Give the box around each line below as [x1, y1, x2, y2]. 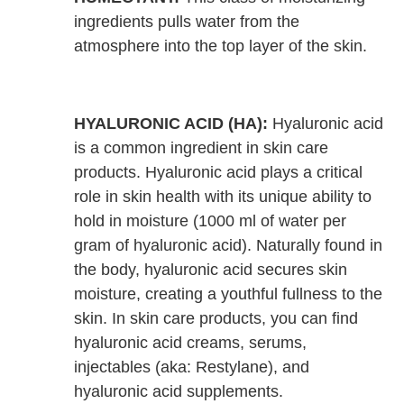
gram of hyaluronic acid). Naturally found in [74, 236, 383, 255]
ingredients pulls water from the [74, 13, 300, 32]
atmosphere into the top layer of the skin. [74, 37, 368, 56]
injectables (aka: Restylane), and [74, 358, 310, 377]
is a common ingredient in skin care [74, 139, 329, 158]
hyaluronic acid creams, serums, [74, 334, 308, 353]
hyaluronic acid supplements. [74, 382, 284, 401]
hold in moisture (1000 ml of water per [74, 212, 347, 231]
